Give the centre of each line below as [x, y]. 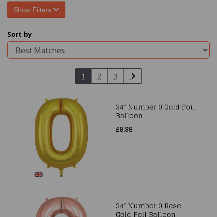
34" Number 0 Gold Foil [155, 107]
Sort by [20, 34]
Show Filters [33, 10]
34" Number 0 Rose [148, 206]
